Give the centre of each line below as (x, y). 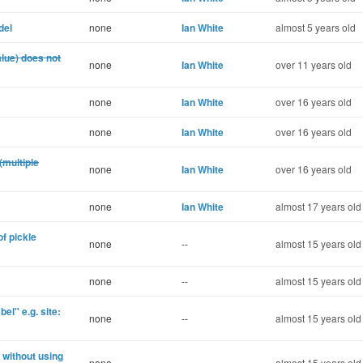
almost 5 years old (316, 27)
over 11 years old (314, 64)
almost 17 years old (318, 206)
